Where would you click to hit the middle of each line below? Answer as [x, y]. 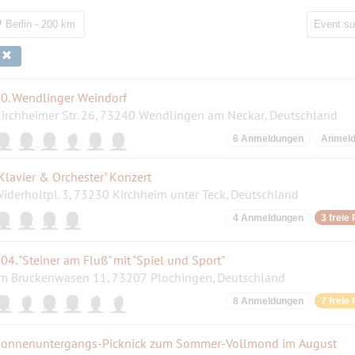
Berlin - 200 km [39, 24]
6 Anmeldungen [268, 138]
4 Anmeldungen [268, 218]
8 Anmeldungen [268, 301]
